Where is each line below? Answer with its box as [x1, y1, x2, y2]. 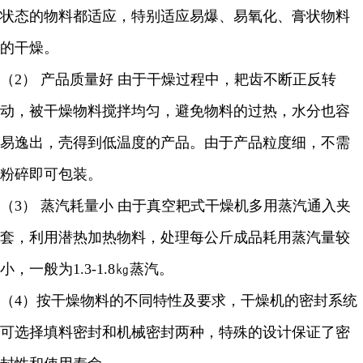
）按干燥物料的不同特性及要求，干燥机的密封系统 [22, 293, 357, 309]
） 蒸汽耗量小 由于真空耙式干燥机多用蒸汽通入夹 [22, 198, 351, 214]
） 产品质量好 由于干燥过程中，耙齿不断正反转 [22, 71, 336, 88]
